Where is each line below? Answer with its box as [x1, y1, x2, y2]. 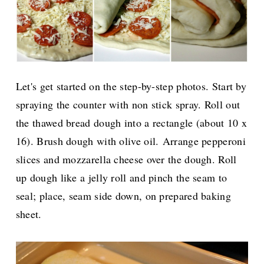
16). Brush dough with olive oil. [15, 134, 163, 148]
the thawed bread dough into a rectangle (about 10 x [15, 115, 247, 130]
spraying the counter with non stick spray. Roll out [15, 97, 240, 112]
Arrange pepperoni [162, 134, 246, 148]
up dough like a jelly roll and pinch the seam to [15, 170, 227, 185]
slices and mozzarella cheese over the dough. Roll [15, 152, 237, 167]
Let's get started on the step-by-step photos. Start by [15, 79, 247, 94]
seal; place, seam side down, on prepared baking [15, 189, 231, 203]
